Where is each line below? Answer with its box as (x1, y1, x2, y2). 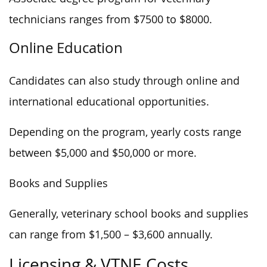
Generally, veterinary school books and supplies (9, 207, 249, 221)
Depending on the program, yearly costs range (9, 125, 241, 139)
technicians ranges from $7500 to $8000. (9, 13, 212, 26)
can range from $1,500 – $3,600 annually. (9, 228, 213, 241)
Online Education (9, 38, 123, 57)
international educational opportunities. (9, 95, 209, 108)
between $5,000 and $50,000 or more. (9, 146, 197, 160)
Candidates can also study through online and (9, 74, 240, 88)
